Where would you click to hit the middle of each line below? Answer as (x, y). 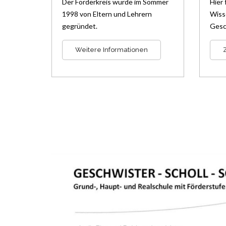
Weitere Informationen (111, 50)
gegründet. (80, 26)
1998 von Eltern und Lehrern (107, 14)
